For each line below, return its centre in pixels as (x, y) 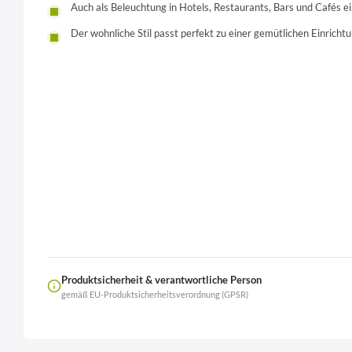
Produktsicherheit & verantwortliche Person (161, 279)
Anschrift (314, 328)
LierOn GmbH (169, 328)
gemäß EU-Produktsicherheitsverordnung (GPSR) (155, 294)
